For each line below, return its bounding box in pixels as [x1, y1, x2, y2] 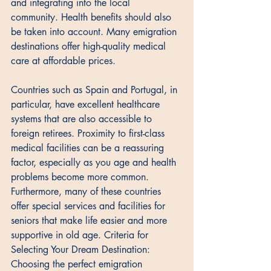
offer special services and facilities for [11, 200, 168, 213]
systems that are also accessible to [11, 113, 155, 126]
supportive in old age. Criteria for [11, 229, 151, 242]
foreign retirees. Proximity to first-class [11, 127, 168, 140]
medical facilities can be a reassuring [11, 142, 167, 155]
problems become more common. [11, 171, 152, 184]
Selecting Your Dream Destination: [11, 243, 153, 256]
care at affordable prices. [11, 54, 119, 68]
